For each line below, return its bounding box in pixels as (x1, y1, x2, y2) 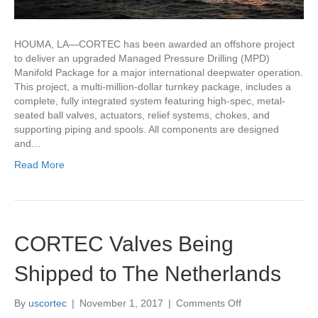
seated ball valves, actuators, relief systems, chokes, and (14, 109, 270, 121)
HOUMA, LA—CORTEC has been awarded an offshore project (14, 38, 295, 50)
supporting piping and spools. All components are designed (14, 124, 279, 136)
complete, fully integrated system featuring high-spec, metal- (14, 95, 285, 107)
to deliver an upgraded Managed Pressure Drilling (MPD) (14, 53, 270, 65)
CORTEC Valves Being (14, 232, 234, 256)
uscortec (28, 297, 67, 309)
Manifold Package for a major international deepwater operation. (14, 67, 303, 79)
